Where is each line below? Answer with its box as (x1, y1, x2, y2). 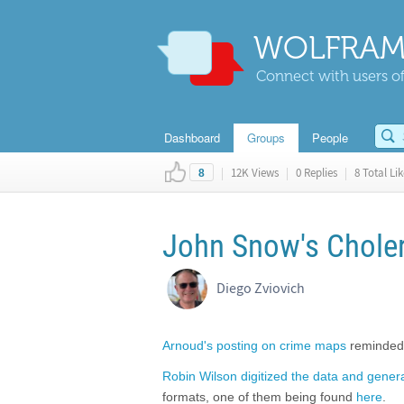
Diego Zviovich (216, 279, 305, 297)
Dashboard (164, 129, 220, 146)
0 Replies (293, 165, 340, 180)
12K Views (228, 165, 281, 180)
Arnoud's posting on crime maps (162, 338, 346, 353)
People (312, 129, 348, 146)
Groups (247, 129, 285, 146)
